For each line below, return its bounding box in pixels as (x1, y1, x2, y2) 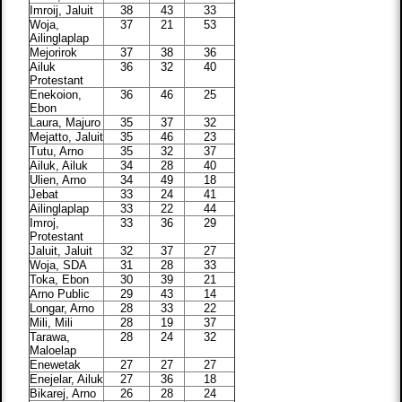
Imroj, (30, 216, 60, 231)
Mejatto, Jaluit (30, 130, 104, 144)
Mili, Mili (30, 316, 74, 330)
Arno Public (30, 287, 91, 301)
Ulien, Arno (30, 173, 87, 188)
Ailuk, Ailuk (30, 159, 89, 173)
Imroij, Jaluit (30, 4, 94, 18)
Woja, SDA (30, 258, 88, 273)
